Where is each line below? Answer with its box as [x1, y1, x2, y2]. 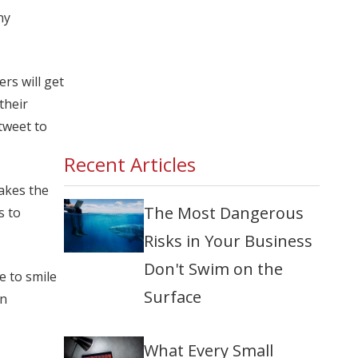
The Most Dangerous [144, 202, 304, 225]
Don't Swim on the [144, 258, 283, 280]
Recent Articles [64, 151, 196, 178]
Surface [144, 286, 201, 308]
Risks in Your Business [144, 230, 312, 253]
